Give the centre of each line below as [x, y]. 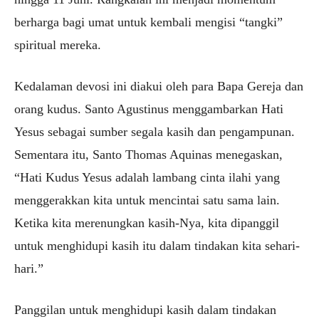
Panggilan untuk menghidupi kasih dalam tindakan [145, 310]
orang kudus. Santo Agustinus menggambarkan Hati [149, 109]
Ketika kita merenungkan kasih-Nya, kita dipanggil [147, 223]
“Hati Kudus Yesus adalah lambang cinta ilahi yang [147, 178]
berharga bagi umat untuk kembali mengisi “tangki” [148, 22]
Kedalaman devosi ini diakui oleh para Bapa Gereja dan [159, 87]
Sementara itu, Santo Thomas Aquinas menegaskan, [148, 155]
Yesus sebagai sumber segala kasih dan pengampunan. [155, 132]
